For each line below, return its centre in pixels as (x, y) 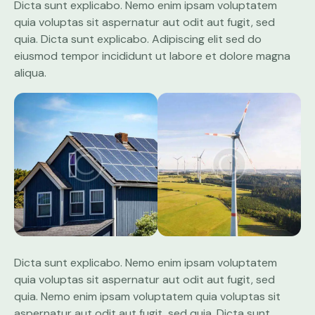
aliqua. (30, 73)
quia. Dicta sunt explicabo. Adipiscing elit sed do (138, 39)
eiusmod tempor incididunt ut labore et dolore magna (152, 56)
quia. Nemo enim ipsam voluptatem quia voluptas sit (147, 296)
